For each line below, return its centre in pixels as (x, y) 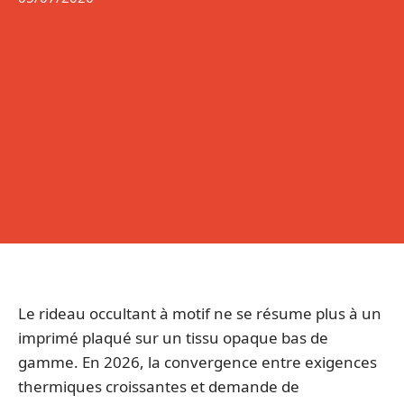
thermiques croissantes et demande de (159, 386)
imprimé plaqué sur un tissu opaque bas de (173, 338)
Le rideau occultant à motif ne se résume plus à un (200, 313)
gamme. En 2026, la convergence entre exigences (197, 362)
